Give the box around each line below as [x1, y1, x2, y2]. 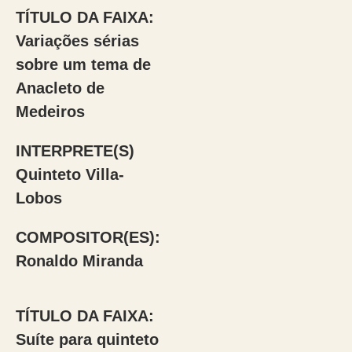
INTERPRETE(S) [15, 142, 134, 159]
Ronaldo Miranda [15, 252, 143, 269]
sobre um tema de [15, 56, 151, 73]
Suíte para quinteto [15, 331, 159, 348]
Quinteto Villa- [15, 166, 124, 183]
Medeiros [15, 103, 85, 120]
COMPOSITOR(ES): [15, 229, 160, 246]
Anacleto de [15, 79, 104, 97]
